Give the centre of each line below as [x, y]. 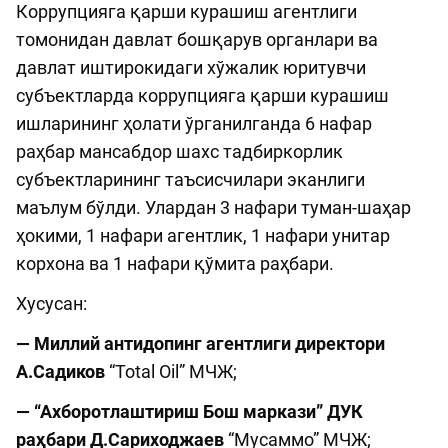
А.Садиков [60, 371]
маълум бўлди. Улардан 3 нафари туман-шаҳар [213, 207]
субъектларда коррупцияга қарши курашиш [202, 95]
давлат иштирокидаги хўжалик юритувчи [191, 67]
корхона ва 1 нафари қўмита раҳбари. [175, 263]
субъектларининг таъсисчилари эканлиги [190, 179]
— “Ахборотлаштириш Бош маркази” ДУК [189, 411]
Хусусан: [51, 303]
